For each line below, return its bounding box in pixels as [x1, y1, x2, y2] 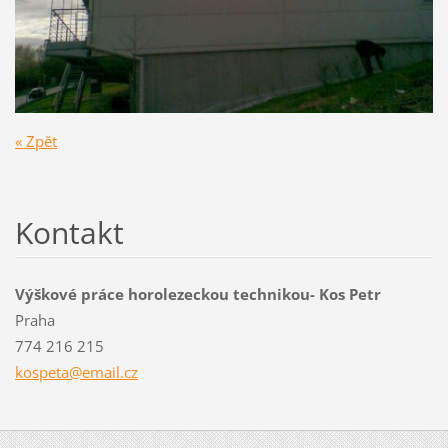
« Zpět [14, 130, 57, 151]
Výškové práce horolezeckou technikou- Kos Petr [14, 283, 381, 304]
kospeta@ [14, 361, 82, 382]
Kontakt [14, 211, 124, 253]
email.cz [81, 361, 138, 382]
